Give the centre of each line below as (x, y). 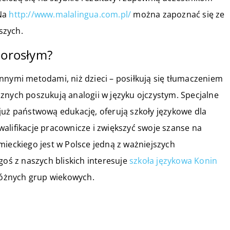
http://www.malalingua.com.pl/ (70, 14)
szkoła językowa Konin (174, 160)
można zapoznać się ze (178, 14)
